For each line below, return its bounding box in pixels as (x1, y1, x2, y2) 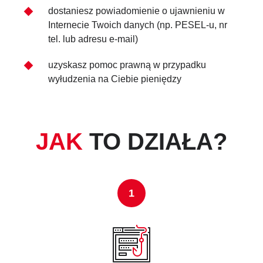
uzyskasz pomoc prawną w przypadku (48, 60, 207, 70)
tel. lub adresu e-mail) (48, 34, 139, 45)
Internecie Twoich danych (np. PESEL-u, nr (48, 20, 228, 31)
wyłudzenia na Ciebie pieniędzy (48, 74, 182, 85)
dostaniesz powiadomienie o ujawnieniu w (48, 6, 225, 16)
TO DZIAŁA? (82, 129, 227, 155)
